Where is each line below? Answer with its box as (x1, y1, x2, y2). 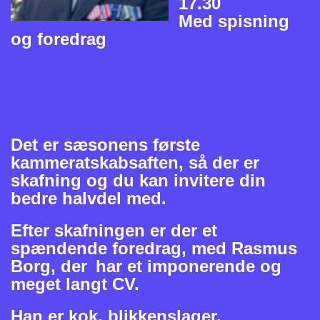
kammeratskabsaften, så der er (11, 152, 259, 172)
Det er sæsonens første (11, 134, 200, 154)
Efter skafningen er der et (11, 220, 217, 240)
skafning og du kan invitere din (11, 170, 266, 190)
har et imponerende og (91, 256, 281, 276)
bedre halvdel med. (11, 188, 166, 208)
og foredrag (11, 29, 106, 49)
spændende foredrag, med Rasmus (11, 238, 297, 258)
